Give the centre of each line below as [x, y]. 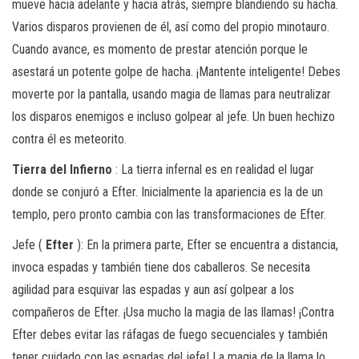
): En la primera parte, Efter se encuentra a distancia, [206, 244]
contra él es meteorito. [69, 139]
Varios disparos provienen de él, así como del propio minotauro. [171, 26]
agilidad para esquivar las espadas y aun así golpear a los [153, 289]
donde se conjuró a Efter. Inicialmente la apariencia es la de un [167, 192]
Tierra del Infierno [62, 169]
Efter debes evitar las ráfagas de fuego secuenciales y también [170, 334]
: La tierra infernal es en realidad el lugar [213, 169]
